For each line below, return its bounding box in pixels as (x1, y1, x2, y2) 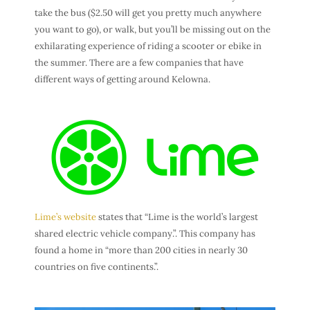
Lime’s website (35, 210, 96, 223)
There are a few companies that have (89, 56, 244, 69)
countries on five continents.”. (35, 260, 158, 273)
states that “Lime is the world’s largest (96, 210, 258, 223)
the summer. (35, 56, 89, 69)
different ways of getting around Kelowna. (35, 73, 210, 85)
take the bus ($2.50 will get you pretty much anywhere (35, 6, 262, 19)
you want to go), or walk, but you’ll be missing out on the (35, 23, 271, 35)
